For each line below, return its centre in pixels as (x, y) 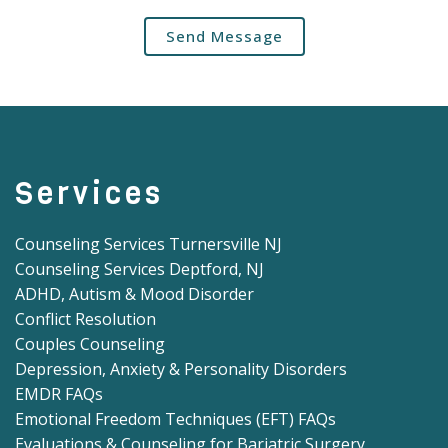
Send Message (224, 36)
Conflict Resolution (85, 319)
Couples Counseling (90, 344)
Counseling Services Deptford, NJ (139, 269)
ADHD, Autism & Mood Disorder (134, 294)
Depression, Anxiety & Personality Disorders (181, 369)
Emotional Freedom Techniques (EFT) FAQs (175, 419)
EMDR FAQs (59, 394)
